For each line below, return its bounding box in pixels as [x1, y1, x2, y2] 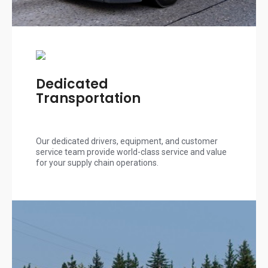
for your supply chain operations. [36, 158, 159, 168]
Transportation [36, 89, 141, 108]
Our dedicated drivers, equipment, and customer [36, 136, 218, 147]
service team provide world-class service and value [36, 147, 227, 157]
